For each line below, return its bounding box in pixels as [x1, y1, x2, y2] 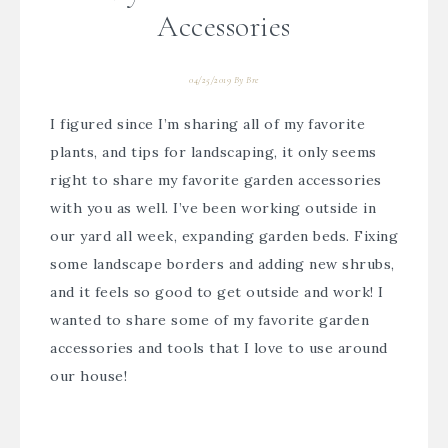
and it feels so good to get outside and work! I [50, 283, 384, 301]
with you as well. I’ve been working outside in [50, 199, 376, 217]
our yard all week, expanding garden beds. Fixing [50, 227, 398, 245]
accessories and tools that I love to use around [50, 339, 388, 357]
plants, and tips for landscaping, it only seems [50, 143, 377, 161]
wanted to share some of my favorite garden [50, 311, 369, 329]
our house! [50, 367, 127, 385]
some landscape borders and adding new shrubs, [50, 255, 395, 273]
